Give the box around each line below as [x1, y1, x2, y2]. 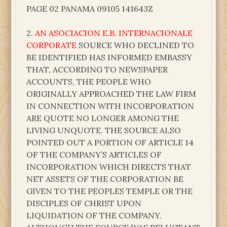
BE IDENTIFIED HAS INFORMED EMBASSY [26, 52, 193, 62]
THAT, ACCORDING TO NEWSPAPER [26, 64, 168, 74]
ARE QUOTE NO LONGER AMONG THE [26, 112, 179, 123]
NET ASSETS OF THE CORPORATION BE [26, 173, 184, 184]
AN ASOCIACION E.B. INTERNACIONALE [35, 27, 193, 38]
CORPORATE [26, 40, 77, 50]
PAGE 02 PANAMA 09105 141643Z [26, 3, 154, 14]
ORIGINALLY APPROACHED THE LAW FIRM [26, 88, 197, 99]
